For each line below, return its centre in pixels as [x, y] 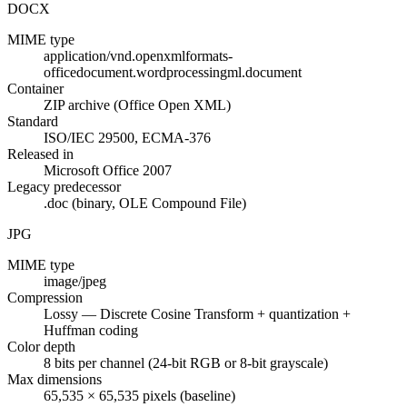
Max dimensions [55, 380]
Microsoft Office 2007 [108, 171]
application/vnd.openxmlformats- [138, 56]
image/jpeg [75, 282]
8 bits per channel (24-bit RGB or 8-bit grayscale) [186, 363]
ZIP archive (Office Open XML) [137, 105]
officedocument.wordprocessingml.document [173, 73]
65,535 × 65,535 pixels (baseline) [139, 396]
